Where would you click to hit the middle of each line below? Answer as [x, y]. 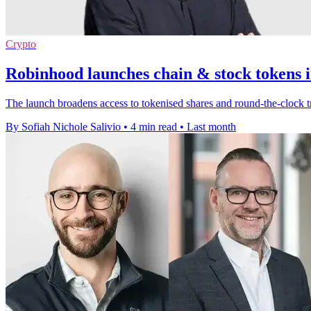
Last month [211, 127]
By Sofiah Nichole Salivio [63, 127]
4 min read [154, 127]
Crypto [21, 44]
